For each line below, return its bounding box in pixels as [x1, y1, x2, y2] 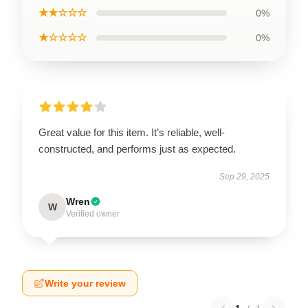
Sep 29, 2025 [219, 172, 269, 181]
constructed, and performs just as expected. [38, 143, 239, 155]
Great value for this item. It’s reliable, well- [38, 126, 225, 138]
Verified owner [66, 209, 120, 219]
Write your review [45, 278, 126, 289]
